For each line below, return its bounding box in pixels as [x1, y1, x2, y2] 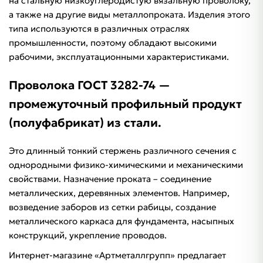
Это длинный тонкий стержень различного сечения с [9, 145, 237, 156]
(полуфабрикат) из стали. [9, 115, 161, 130]
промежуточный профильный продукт [9, 96, 242, 112]
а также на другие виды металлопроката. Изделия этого [9, 9, 250, 20]
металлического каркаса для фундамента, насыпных [9, 215, 234, 227]
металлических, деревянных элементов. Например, [9, 187, 230, 198]
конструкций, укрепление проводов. [9, 230, 167, 241]
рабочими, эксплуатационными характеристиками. [9, 51, 229, 62]
